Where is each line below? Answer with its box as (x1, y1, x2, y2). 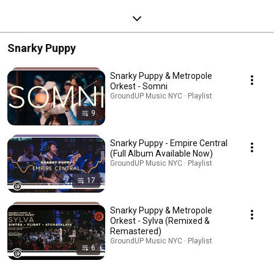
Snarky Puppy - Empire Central (110, 138, 228, 148)
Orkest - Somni (110, 81, 168, 91)
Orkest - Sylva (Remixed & (110, 215, 210, 226)
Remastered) (110, 226, 161, 236)
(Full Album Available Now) (110, 148, 213, 158)
